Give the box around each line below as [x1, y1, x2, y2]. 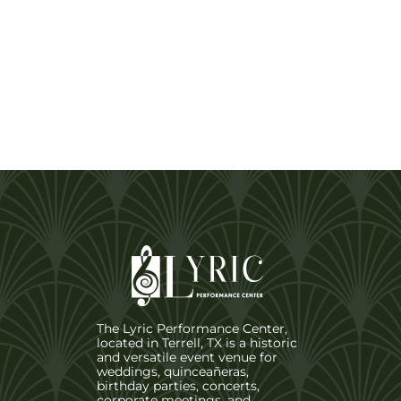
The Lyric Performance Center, [96, 320, 287, 337]
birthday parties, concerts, [96, 378, 260, 395]
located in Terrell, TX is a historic [96, 335, 297, 352]
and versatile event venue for [96, 349, 277, 366]
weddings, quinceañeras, [96, 363, 249, 380]
